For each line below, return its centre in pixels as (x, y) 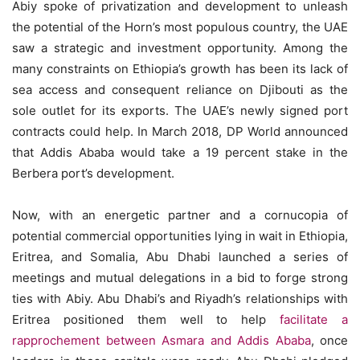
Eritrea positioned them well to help (146, 319)
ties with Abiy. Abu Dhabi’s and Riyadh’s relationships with (180, 299)
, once (329, 340)
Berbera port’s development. (93, 173)
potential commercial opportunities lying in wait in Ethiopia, (180, 236)
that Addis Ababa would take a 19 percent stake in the (180, 152)
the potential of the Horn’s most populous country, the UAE (180, 27)
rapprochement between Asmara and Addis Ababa (162, 340)
